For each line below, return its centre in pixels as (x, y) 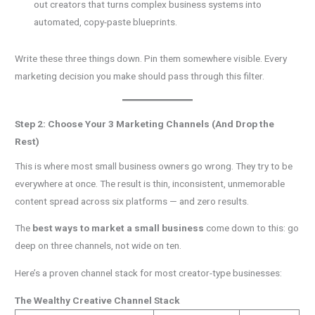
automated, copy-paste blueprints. (106, 21)
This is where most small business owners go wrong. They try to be (154, 166)
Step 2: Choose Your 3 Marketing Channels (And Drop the (145, 124)
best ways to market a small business (118, 228)
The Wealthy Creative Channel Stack (98, 300)
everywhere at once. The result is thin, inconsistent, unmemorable (150, 183)
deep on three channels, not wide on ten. (98, 246)
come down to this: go (252, 228)
